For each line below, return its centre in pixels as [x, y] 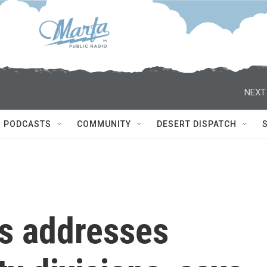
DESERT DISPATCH [197, 124]
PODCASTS [27, 124]
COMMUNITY [104, 124]
